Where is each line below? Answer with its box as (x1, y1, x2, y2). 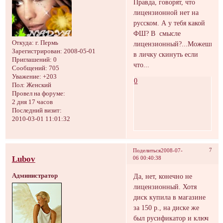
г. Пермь (33, 39, 58, 47)
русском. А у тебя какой (133, 18, 206, 27)
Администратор (11, 172, 58, 179)
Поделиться (133, 147, 161, 153)
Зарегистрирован (11, 48, 60, 55)
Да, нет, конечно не (133, 172, 193, 181)
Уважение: (11, 73, 41, 81)
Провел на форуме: (11, 90, 65, 98)
